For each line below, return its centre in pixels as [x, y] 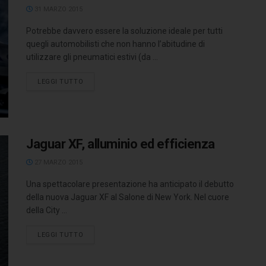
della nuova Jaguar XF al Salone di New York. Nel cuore [128, 197]
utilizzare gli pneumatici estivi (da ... [92, 57]
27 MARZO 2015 [58, 162]
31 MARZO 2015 [58, 9]
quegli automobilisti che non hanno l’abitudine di [115, 44]
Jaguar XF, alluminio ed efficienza [121, 144]
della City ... [47, 210]
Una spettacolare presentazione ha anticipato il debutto [130, 184]
